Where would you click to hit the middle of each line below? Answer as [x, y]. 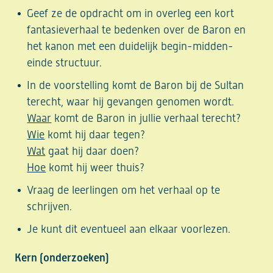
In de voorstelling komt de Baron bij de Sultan [136, 85]
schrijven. [50, 207]
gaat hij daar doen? [92, 151]
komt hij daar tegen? [95, 135]
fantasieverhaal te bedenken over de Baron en [136, 30]
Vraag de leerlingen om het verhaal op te [124, 190]
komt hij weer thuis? [95, 168]
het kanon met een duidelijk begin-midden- [130, 46]
